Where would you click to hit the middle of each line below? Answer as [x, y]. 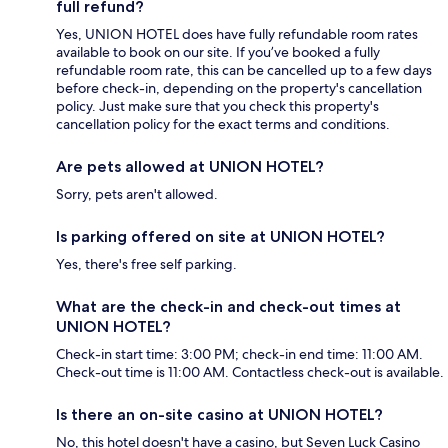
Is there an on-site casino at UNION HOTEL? [219, 415]
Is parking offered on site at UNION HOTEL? [220, 237]
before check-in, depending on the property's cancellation [239, 88]
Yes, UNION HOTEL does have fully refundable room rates [237, 34]
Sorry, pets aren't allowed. [137, 194]
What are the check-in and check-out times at [228, 307]
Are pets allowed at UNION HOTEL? [190, 167]
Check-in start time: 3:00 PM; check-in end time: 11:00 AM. [239, 354]
